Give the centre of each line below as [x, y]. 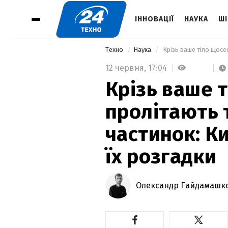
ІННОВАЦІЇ [154, 19]
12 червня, [127, 68]
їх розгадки [161, 156]
